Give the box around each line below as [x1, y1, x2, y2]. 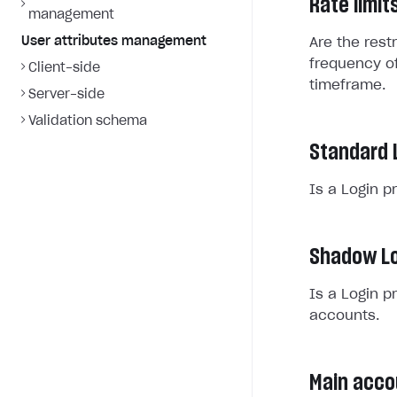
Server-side [28, 89, 105, 101]
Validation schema [28, 115, 147, 128]
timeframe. [309, 79, 385, 92]
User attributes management [21, 35, 206, 48]
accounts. [309, 309, 379, 323]
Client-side [28, 62, 100, 74]
